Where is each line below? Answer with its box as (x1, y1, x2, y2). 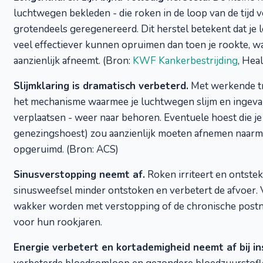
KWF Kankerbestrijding (133, 54, 238, 68)
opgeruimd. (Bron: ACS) (14, 143, 119, 156)
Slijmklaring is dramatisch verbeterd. (14, 79, 188, 93)
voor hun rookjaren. (14, 215, 102, 229)
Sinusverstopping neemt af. (14, 168, 145, 181)
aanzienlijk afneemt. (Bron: (14, 54, 133, 68)
